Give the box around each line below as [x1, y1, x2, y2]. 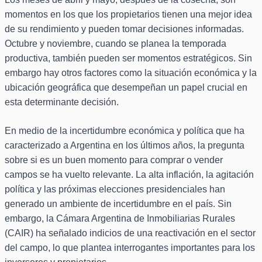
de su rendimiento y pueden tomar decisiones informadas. [5, 24, 244, 35]
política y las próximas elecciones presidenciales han [5, 184, 225, 195]
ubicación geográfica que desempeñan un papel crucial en [5, 82, 247, 93]
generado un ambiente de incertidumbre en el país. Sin [5, 199, 232, 209]
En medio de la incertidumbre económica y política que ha [5, 126, 244, 136]
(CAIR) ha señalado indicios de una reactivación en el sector [5, 228, 256, 239]
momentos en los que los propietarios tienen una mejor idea [5, 9, 252, 20]
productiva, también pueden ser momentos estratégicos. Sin [5, 53, 252, 64]
